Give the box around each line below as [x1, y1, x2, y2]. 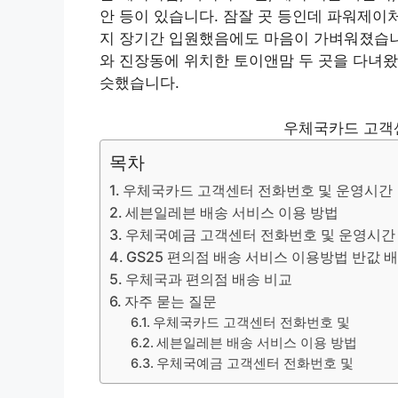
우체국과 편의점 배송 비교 [125, 269, 293, 288]
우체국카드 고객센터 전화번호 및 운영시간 [123, 180, 394, 199]
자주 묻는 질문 [124, 291, 218, 310]
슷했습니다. [99, 74, 179, 92]
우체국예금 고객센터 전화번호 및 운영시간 [125, 225, 396, 243]
